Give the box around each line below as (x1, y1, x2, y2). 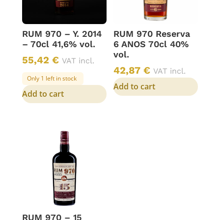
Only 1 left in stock (27, 74, 77, 82)
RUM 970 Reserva (113, 28, 191, 39)
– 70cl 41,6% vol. (22, 38, 95, 49)
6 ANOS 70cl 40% (113, 38, 189, 49)
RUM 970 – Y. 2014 (22, 28, 102, 39)
